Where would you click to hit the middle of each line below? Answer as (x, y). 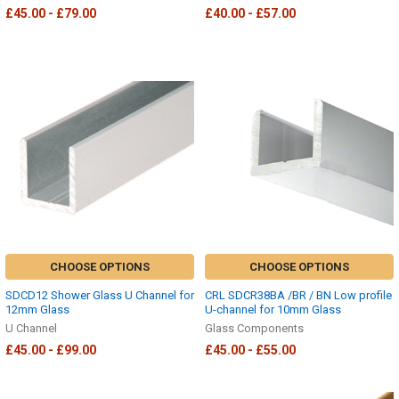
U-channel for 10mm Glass (273, 309)
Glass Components (254, 328)
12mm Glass (37, 309)
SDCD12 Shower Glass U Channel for (100, 295)
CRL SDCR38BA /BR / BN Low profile (298, 295)
